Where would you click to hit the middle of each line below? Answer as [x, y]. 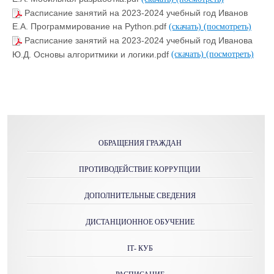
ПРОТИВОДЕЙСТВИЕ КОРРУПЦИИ [140, 170]
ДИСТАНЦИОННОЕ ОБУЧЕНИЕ [140, 222]
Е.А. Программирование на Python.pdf [91, 27]
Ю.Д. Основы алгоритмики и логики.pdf [92, 54]
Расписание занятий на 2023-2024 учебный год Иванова [139, 41]
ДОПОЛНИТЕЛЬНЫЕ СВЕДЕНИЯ [140, 196]
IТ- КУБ [140, 249]
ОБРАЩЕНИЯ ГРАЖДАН [140, 143]
